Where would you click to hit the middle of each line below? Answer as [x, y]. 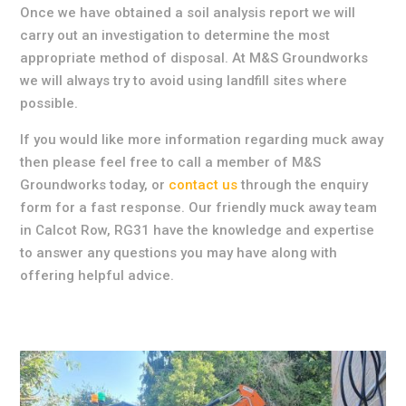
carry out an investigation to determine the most [175, 36]
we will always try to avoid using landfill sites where [184, 81]
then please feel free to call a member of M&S [171, 163]
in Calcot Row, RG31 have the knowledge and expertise [198, 231]
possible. [49, 104]
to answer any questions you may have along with [179, 253]
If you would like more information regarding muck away [202, 140]
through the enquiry [303, 185]
